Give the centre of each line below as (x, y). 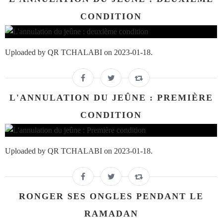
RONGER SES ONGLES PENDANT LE (111, 196)
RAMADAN (111, 213)
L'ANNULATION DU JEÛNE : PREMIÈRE (111, 97)
